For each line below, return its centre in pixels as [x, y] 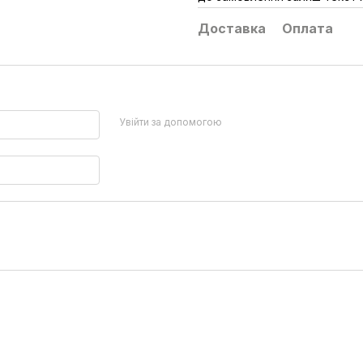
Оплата [307, 28]
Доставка [232, 28]
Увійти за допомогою [170, 122]
